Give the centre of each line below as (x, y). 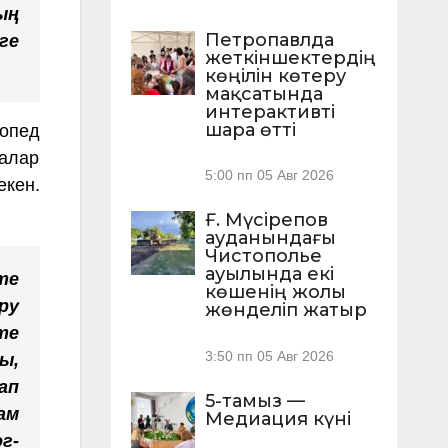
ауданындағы (270, 238)
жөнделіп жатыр (285, 310)
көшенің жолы (275, 292)
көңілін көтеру (275, 76)
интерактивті (269, 112)
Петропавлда (269, 40)
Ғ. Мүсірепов (266, 220)
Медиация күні (277, 418)
